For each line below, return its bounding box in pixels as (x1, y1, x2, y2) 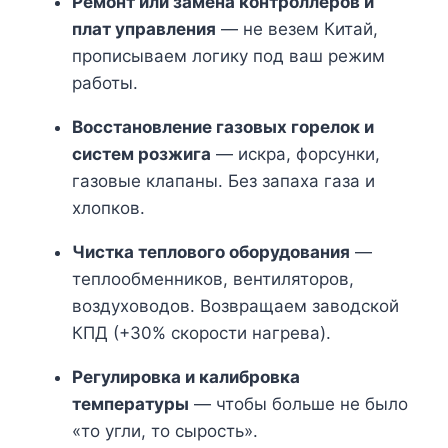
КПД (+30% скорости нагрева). (72, 322, 331, 343)
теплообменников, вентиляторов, (72, 268, 354, 289)
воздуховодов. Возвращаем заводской (72, 295, 399, 316)
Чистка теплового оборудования (72, 241, 350, 262)
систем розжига (72, 143, 211, 164)
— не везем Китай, (216, 18, 378, 39)
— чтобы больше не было (189, 393, 408, 414)
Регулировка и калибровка (72, 366, 300, 387)
